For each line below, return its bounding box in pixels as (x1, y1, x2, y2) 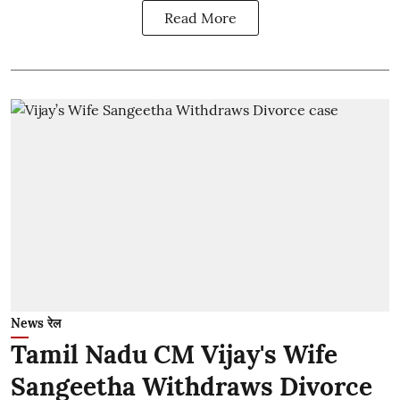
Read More (163, 8, 237, 27)
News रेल (11, 315, 61, 331)
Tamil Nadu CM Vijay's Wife (11, 338, 337, 371)
